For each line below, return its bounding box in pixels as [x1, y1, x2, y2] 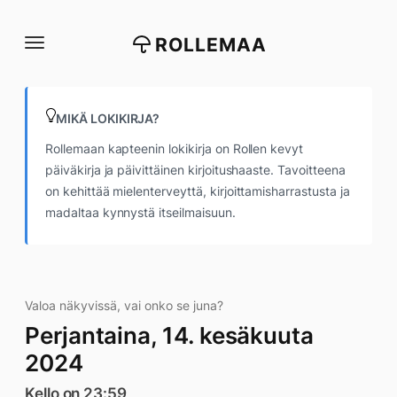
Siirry [12, 12, 46, 29]
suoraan [12, 29, 65, 47]
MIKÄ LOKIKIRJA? [56, 111, 160, 126]
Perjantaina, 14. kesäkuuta [25, 322, 314, 349]
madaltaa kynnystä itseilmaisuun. [45, 205, 236, 220]
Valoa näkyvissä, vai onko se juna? [25, 298, 223, 313]
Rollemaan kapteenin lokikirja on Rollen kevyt [45, 141, 304, 156]
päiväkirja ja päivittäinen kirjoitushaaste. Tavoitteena [45, 162, 346, 177]
